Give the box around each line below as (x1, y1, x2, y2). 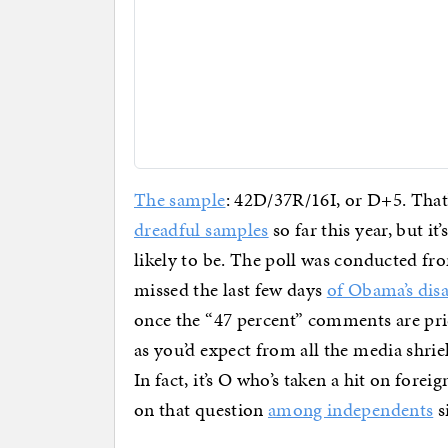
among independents (267, 396, 434, 424)
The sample (134, 186, 226, 214)
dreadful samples (134, 216, 269, 244)
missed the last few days (134, 276, 327, 304)
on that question (134, 396, 268, 424)
